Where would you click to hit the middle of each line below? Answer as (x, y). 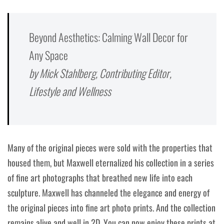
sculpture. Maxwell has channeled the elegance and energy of (108, 193)
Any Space (48, 55)
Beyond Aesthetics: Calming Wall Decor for (108, 37)
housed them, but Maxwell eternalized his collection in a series (111, 163)
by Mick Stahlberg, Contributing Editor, (100, 73)
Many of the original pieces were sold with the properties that (110, 148)
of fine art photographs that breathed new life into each (100, 178)
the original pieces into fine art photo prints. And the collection (111, 208)
